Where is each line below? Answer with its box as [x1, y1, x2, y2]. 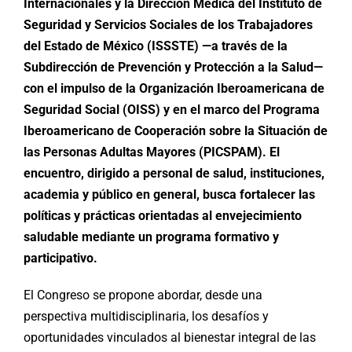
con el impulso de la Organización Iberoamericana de [24, 81, 324, 97]
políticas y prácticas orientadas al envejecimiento [24, 208, 302, 224]
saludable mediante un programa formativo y [24, 229, 279, 245]
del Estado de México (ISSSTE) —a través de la [24, 38, 288, 54]
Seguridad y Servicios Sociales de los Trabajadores [24, 17, 313, 33]
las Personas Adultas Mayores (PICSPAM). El [24, 145, 280, 160]
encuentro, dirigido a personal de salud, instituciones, [24, 166, 324, 181]
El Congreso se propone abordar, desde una [24, 288, 262, 303]
